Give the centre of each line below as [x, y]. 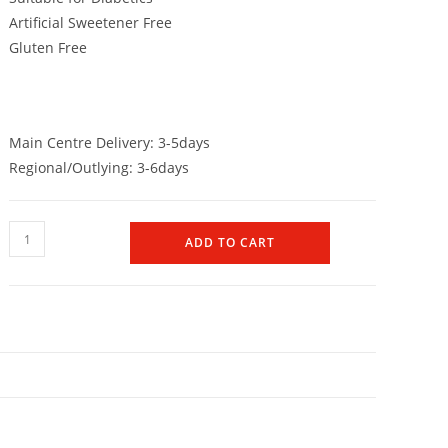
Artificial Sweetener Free [91, 22]
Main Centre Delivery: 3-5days [110, 142]
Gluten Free [48, 47]
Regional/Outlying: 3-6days [99, 167]
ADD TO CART [230, 242]
